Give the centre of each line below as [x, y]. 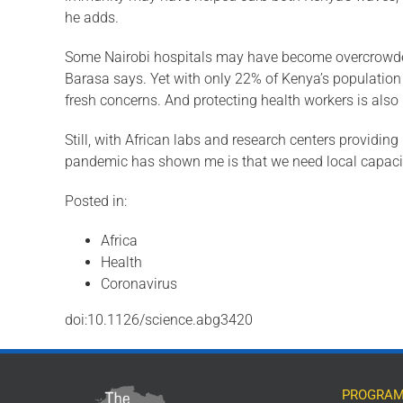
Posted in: [96, 201]
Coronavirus [139, 284]
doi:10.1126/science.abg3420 [159, 320]
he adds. [92, 18]
